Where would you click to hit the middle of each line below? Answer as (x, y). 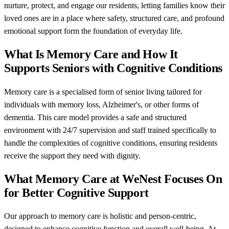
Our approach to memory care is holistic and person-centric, (100, 216)
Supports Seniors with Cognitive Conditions (113, 68)
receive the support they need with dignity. (72, 155)
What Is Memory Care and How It (91, 54)
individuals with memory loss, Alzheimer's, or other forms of (101, 104)
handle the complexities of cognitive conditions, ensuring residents (111, 143)
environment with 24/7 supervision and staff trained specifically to (110, 130)
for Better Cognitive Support (76, 192)
